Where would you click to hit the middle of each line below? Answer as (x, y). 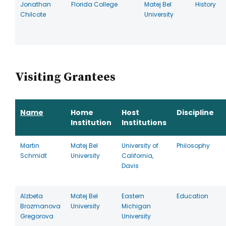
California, (137, 156)
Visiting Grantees (65, 77)
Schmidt (34, 156)
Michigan (136, 206)
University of (140, 146)
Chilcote (33, 14)
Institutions (144, 123)
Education (192, 196)
